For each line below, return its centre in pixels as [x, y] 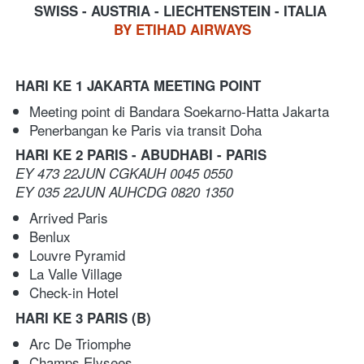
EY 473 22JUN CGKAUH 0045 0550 [124, 173]
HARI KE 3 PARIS [71, 317]
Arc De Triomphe [82, 343]
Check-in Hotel [74, 292]
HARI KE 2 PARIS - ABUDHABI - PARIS [141, 154]
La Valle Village [80, 273]
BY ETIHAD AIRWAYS [182, 29]
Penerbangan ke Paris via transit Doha [145, 129]
